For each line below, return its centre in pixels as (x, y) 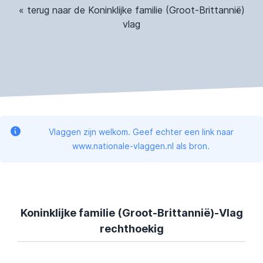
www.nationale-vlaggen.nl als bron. (141, 146)
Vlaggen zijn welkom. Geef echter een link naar (141, 131)
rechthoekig (131, 228)
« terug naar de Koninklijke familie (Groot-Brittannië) (131, 10)
